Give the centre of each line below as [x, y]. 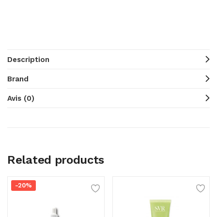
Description [28, 59]
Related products [56, 160]
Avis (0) [21, 98]
